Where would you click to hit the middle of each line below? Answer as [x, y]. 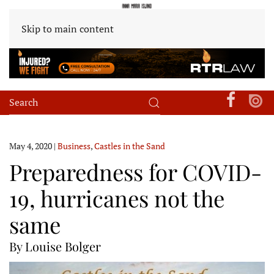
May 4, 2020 [31, 146]
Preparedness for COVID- [135, 171]
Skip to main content [68, 29]
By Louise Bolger [55, 246]
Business [74, 146]
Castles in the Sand [130, 146]
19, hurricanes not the [117, 198]
